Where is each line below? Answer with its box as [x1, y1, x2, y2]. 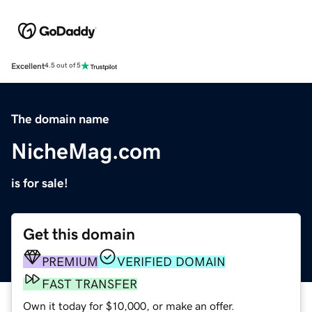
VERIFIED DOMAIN [117, 255, 226, 268]
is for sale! [11, 176, 68, 189]
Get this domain [23, 226, 135, 242]
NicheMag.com [11, 139, 161, 162]
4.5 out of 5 [45, 62, 81, 70]
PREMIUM [42, 255, 98, 268]
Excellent [11, 61, 45, 70]
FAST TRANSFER [42, 277, 137, 290]
